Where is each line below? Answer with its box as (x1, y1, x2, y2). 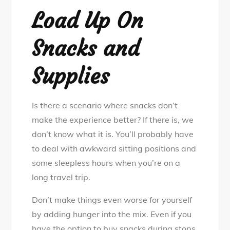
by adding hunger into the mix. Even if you (32, 209, 192, 220)
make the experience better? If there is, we (32, 114, 194, 125)
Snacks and (32, 35, 140, 62)
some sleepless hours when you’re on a (32, 158, 181, 168)
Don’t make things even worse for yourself (32, 195, 193, 205)
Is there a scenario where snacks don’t (32, 100, 178, 111)
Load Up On (32, 7, 144, 34)
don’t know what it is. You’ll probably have (32, 129, 194, 140)
